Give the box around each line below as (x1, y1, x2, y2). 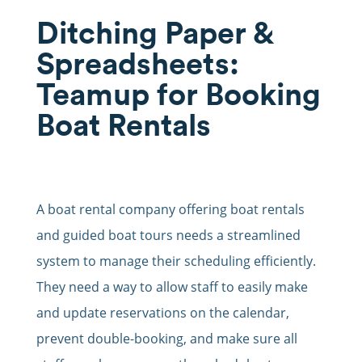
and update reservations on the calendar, (36, 304, 289, 322)
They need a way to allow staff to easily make (36, 278, 308, 297)
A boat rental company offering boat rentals (36, 200, 305, 219)
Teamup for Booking (36, 74, 321, 114)
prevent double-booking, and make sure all (36, 330, 297, 348)
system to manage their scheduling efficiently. (36, 252, 316, 271)
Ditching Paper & (36, 13, 272, 53)
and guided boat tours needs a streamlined (36, 226, 301, 245)
